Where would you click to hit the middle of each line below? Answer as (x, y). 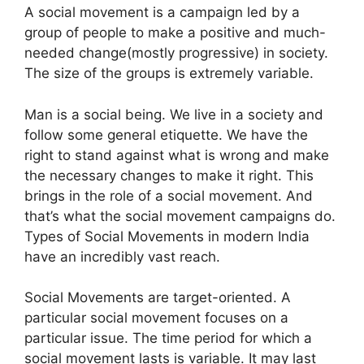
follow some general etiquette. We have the (166, 134)
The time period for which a (222, 338)
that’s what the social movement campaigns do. (180, 216)
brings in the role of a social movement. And (169, 195)
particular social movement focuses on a (156, 318)
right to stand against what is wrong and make (177, 155)
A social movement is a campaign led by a (162, 13)
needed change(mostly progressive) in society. (176, 53)
